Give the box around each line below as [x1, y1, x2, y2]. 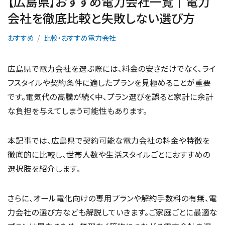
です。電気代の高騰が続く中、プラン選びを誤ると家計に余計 [8, 90, 213, 102]
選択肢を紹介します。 [8, 162, 80, 174]
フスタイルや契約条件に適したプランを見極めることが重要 [8, 76, 211, 88]
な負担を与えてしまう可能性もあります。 [8, 104, 147, 116]
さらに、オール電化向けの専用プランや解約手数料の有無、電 [8, 192, 217, 203]
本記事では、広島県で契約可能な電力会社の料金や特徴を [8, 134, 210, 146]
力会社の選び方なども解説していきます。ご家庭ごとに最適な [8, 206, 217, 217]
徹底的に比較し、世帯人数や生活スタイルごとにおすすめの [8, 148, 210, 160]
